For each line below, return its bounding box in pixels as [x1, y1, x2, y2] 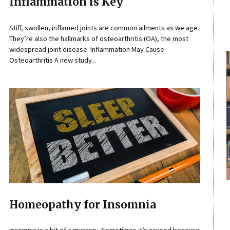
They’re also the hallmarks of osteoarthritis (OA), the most [9, 33, 188, 43]
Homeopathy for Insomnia [9, 198, 156, 212]
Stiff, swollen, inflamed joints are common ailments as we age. [9, 23, 199, 32]
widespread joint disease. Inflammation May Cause [9, 44, 164, 54]
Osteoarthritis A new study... [9, 55, 96, 65]
